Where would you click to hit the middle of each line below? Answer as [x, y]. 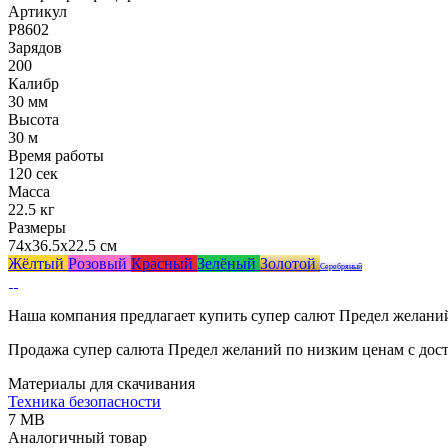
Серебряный [341, 266]
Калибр [33, 83]
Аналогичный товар [77, 437]
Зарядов [35, 47]
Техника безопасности [84, 401]
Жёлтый [38, 263]
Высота [33, 119]
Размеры [37, 227]
